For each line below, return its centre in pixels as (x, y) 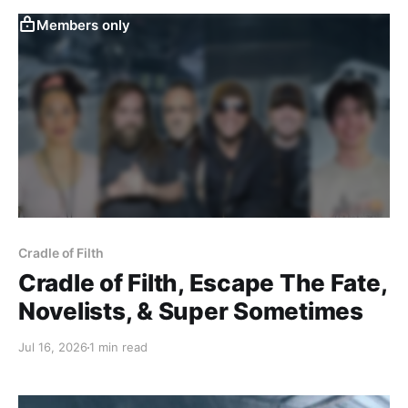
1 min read (118, 347)
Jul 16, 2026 (53, 347)
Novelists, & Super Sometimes (191, 311)
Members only (83, 25)
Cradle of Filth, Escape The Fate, (203, 283)
